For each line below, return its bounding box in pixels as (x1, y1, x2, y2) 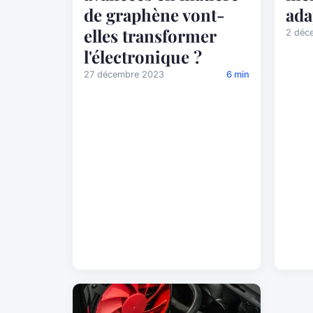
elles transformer (84, 24, 216, 48)
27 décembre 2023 (84, 69, 164, 80)
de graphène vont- (84, 3, 225, 27)
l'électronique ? (84, 45, 202, 68)
